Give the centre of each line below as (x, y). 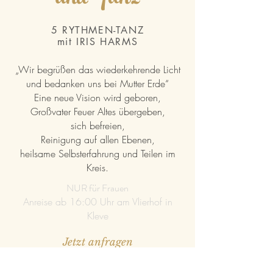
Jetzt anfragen (98, 242)
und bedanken (57, 83)
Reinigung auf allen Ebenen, (97, 140)
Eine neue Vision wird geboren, (97, 97)
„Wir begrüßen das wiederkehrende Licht (97, 69)
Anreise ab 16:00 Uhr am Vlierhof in (97, 202)
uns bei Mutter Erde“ (128, 83)
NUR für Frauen (97, 188)
